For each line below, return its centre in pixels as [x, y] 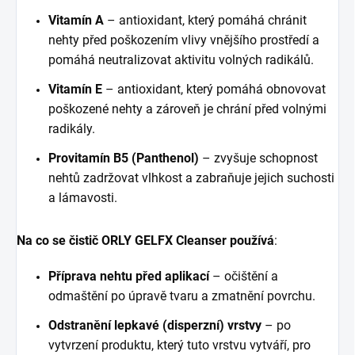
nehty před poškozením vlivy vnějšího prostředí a [184, 40]
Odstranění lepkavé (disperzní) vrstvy [155, 326]
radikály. [72, 129]
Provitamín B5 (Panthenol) [124, 158]
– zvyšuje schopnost [258, 158]
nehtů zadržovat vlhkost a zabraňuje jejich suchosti [191, 178]
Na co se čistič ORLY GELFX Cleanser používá [145, 241]
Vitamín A [76, 21]
